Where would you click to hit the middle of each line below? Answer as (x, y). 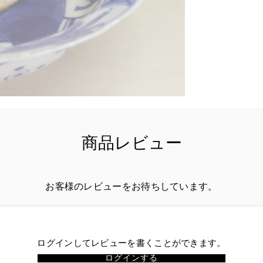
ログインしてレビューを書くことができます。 (131, 243)
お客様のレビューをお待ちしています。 (131, 186)
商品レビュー (131, 143)
